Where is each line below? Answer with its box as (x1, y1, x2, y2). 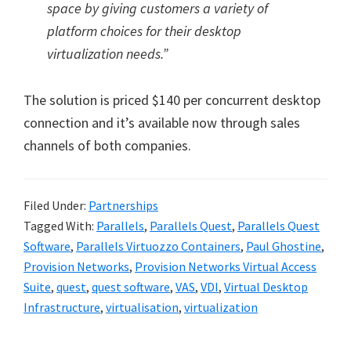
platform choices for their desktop (47, 22, 241, 40)
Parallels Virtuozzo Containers (76, 238, 241, 254)
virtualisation (106, 299, 179, 315)
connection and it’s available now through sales (24, 114, 300, 132)
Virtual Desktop (224, 279, 308, 295)
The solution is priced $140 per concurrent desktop (24, 91, 320, 109)
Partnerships (89, 197, 158, 213)
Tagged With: (24, 218, 96, 233)
